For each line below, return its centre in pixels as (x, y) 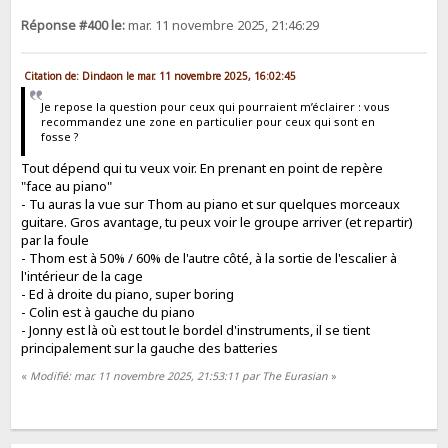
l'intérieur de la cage (82, 276)
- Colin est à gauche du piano (108, 312)
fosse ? (59, 136)
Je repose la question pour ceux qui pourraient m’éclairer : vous (215, 106)
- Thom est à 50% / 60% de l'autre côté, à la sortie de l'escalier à (209, 258)
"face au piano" (67, 186)
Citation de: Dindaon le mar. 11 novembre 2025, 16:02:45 (160, 76)
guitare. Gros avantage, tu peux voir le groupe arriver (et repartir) (217, 222)
